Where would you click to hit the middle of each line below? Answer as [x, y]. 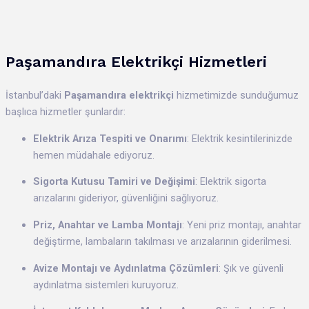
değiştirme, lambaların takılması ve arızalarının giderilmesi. [162, 241]
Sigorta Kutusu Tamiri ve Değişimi [114, 182]
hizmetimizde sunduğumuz [236, 96]
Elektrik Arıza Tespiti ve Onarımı [110, 138]
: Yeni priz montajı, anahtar [242, 225]
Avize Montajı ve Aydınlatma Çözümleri [126, 268]
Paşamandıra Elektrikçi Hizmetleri [136, 62]
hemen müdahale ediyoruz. [94, 155]
